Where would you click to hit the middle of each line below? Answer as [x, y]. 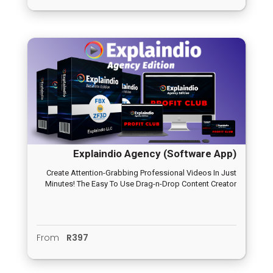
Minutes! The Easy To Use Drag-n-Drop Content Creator [141, 184]
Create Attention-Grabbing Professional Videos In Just [141, 173]
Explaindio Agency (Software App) [155, 154]
